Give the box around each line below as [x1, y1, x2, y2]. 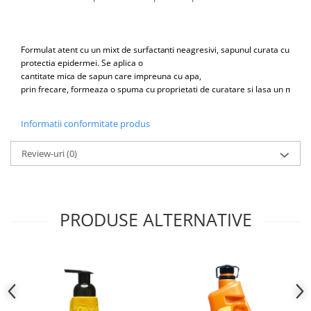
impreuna [134, 69, 172, 82]
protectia [21, 56, 56, 69]
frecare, [38, 83, 69, 95]
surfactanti [133, 43, 175, 56]
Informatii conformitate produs [21, 117, 150, 130]
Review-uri [22, 146, 67, 160]
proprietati [157, 83, 198, 95]
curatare [212, 83, 246, 95]
